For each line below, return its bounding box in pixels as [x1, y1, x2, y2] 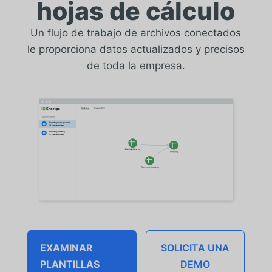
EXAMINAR [39, 242, 93, 254]
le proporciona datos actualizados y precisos [27, 42, 245, 55]
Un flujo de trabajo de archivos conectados [30, 26, 242, 39]
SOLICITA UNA [161, 242, 230, 254]
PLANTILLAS [39, 258, 100, 271]
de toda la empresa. [86, 59, 185, 72]
